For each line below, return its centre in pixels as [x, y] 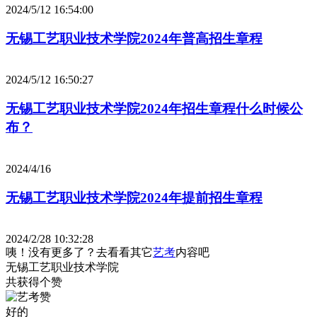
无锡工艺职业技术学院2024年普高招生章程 [134, 38]
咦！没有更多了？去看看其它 [79, 253]
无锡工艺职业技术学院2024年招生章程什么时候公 [154, 109]
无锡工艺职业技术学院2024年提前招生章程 [134, 197]
